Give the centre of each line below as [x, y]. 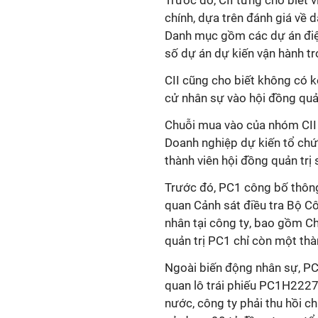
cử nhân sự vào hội [216, 98]
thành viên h [196, 160]
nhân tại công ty [207, 223]
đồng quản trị [276, 160]
